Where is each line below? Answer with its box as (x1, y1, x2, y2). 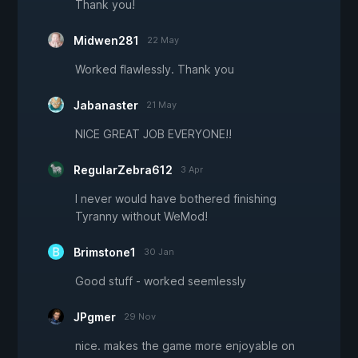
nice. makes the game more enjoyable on (75, 339, 295, 353)
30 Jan (144, 246, 174, 258)
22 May (147, 34, 179, 46)
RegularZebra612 (74, 163, 173, 177)
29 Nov (124, 311, 156, 323)
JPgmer (74, 310, 116, 324)
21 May (146, 99, 177, 111)
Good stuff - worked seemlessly (75, 274, 246, 288)
